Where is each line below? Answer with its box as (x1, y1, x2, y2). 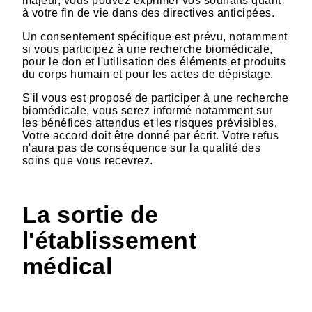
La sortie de (22, 202, 159, 228)
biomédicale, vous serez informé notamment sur (22, 104, 273, 117)
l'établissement (22, 228, 197, 254)
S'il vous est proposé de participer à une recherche (22, 92, 289, 104)
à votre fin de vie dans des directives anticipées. (22, 7, 275, 19)
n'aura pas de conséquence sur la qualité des (22, 142, 261, 155)
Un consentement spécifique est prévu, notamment (22, 31, 288, 43)
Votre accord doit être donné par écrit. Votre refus (22, 130, 279, 142)
